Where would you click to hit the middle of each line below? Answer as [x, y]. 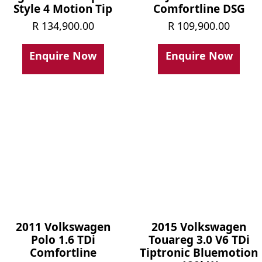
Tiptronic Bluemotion [199, 252]
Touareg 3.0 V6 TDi [199, 239]
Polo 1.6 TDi [63, 239]
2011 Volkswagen [63, 227]
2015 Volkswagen [199, 227]
